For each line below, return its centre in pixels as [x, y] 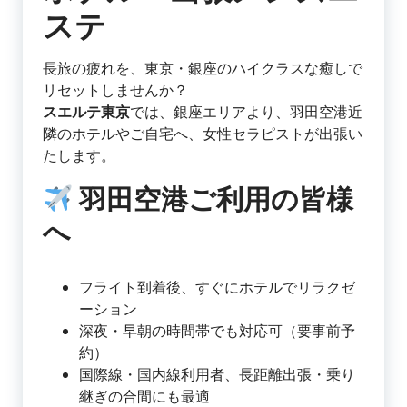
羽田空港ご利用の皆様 [214, 200]
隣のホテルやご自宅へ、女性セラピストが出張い [203, 134]
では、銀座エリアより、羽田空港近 [246, 113]
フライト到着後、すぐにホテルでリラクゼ [217, 288]
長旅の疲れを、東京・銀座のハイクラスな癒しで [203, 69]
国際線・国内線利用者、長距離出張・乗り [217, 375]
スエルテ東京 [86, 113]
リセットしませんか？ [115, 91]
